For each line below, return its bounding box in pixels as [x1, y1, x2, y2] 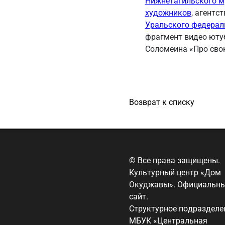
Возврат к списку [129, 97, 194, 107]
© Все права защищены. [129, 156, 220, 165]
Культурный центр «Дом [129, 168, 221, 177]
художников [145, 8, 191, 18]
